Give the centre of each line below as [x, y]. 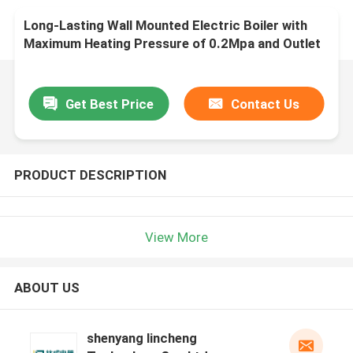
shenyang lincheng [141, 338]
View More [176, 237]
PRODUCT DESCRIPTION [90, 175]
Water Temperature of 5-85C [113, 62]
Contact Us [266, 104]
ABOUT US [46, 288]
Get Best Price [110, 104]
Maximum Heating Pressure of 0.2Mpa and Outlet [173, 44]
